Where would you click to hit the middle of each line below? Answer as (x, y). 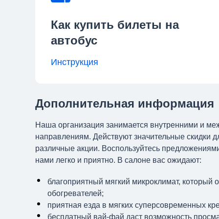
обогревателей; (76, 193)
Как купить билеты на (115, 25)
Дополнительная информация (125, 103)
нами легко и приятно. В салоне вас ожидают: (118, 160)
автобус (74, 40)
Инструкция (75, 62)
